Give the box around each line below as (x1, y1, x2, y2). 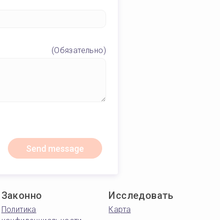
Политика (1, 205, 36, 214)
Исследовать (109, 190, 174, 201)
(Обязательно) (51, 46, 106, 55)
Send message (26, 143, 84, 154)
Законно (1, 190, 42, 201)
